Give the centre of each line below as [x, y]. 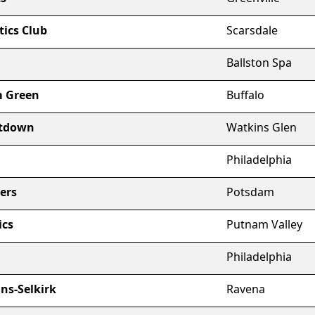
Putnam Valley [264, 224]
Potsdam [250, 192]
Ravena [246, 289]
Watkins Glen [262, 127]
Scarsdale [252, 30]
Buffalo [245, 95]
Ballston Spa [259, 63]
